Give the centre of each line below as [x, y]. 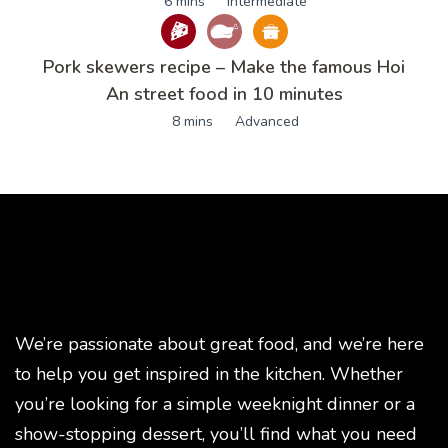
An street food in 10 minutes [224, 93]
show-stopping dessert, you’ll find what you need [216, 433]
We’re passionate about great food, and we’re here [219, 343]
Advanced [266, 121]
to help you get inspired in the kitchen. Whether [209, 373]
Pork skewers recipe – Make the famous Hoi [224, 66]
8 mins [192, 121]
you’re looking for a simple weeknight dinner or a [215, 403]
